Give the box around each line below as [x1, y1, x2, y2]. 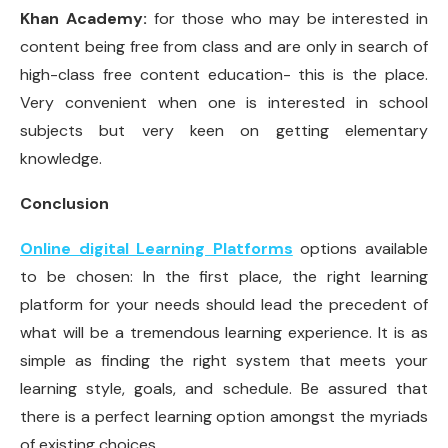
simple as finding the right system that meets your [20, 350, 428, 372]
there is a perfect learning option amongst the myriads [20, 406, 428, 428]
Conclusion [20, 193, 109, 215]
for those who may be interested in [146, 8, 428, 30]
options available [292, 238, 429, 260]
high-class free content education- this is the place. [20, 64, 428, 86]
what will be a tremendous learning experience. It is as [20, 322, 428, 344]
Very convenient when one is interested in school [20, 92, 428, 114]
